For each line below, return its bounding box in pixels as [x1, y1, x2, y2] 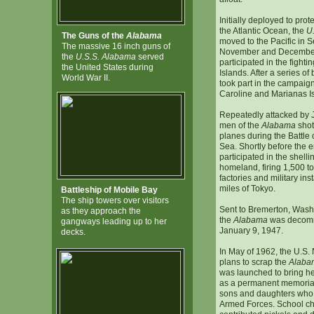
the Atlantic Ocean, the [219, 26, 306, 36]
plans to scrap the [219, 257, 289, 267]
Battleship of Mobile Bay [60, 185, 158, 195]
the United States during [61, 62, 153, 72]
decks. [60, 227, 86, 237]
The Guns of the [61, 31, 126, 41]
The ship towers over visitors [60, 196, 169, 205]
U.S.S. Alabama [75, 52, 136, 62]
